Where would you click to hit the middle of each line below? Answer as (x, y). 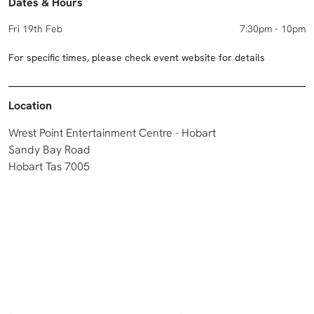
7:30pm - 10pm (273, 29)
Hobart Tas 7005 (49, 167)
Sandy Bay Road (49, 150)
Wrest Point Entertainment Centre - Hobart (112, 133)
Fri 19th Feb (35, 29)
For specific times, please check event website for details (137, 58)
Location (30, 106)
